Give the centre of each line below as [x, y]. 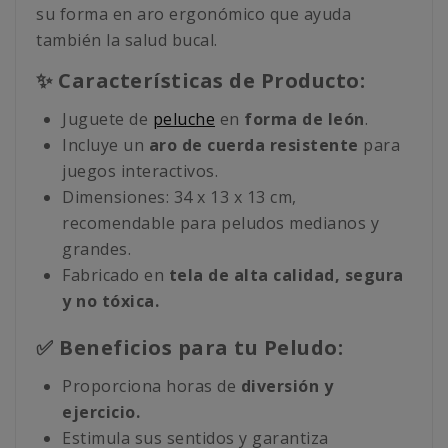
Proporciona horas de [151, 386]
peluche [183, 119]
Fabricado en [115, 275]
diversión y [286, 386]
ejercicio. [101, 412]
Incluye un [105, 145]
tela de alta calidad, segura [286, 275]
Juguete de [107, 119]
